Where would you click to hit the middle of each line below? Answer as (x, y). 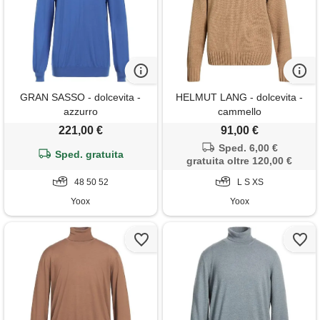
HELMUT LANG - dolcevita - (240, 97)
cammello (239, 112)
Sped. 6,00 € (249, 148)
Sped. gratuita (90, 155)
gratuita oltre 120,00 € (240, 161)
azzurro (80, 112)
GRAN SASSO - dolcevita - (81, 97)
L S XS (250, 182)
